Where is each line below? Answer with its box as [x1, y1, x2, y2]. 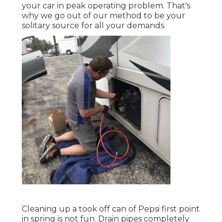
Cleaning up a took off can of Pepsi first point [22, 204, 200, 214]
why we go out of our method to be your [22, 10, 185, 20]
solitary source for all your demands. [22, 20, 166, 30]
